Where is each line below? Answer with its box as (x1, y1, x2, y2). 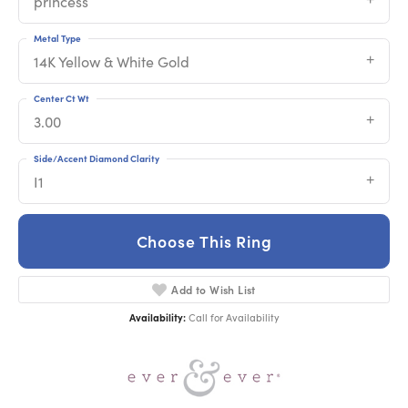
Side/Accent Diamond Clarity (34, 152, 159, 166)
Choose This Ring (136, 229, 272, 253)
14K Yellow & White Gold (34, 52, 189, 72)
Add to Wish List (171, 280, 256, 297)
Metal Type (34, 32, 81, 46)
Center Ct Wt (34, 92, 89, 106)
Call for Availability (188, 310, 280, 324)
